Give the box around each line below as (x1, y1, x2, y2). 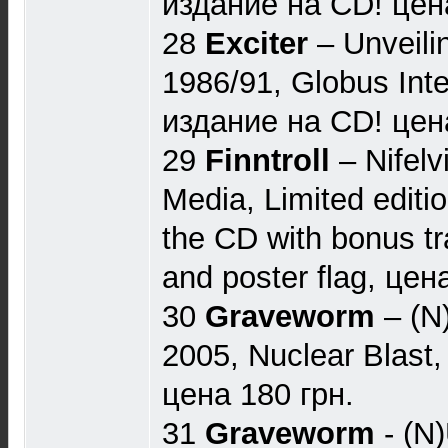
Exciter (205, 26, 308, 61)
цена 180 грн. (162, 377, 354, 412)
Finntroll (205, 143, 330, 178)
